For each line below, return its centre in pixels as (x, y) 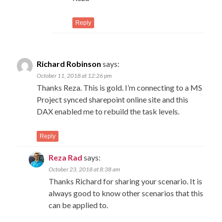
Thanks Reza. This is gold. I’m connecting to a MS (120, 87)
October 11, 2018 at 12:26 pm (74, 75)
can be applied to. (79, 205)
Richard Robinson (69, 63)
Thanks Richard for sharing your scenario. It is (126, 181)
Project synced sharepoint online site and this (113, 99)
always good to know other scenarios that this (126, 193)
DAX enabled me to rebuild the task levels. (108, 111)
